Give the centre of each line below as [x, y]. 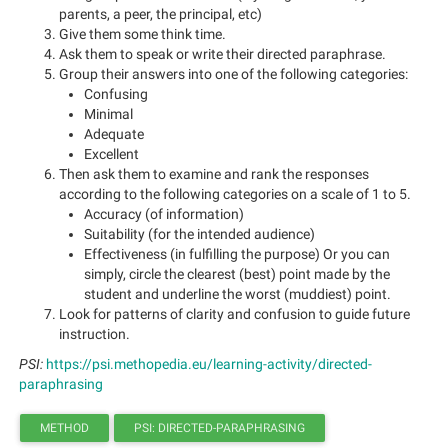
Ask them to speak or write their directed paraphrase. [222, 54]
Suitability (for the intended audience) [199, 234]
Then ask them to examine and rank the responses [214, 174]
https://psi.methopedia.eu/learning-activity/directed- [209, 364]
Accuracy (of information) [164, 214]
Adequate [114, 134]
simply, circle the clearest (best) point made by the [237, 274]
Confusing [116, 94]
